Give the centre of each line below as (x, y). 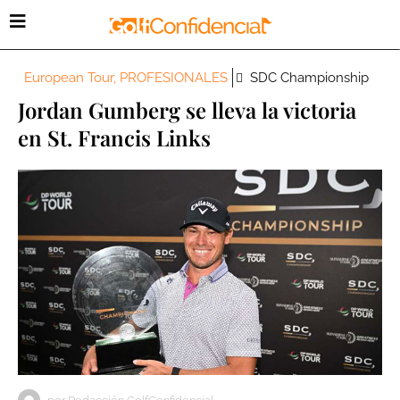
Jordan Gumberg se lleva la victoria (187, 110)
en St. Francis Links (114, 137)
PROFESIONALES (174, 78)
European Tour (69, 78)
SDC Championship (309, 78)
